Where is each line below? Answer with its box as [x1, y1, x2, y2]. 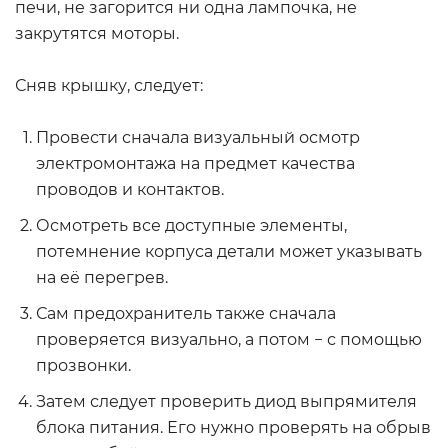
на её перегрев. [36, 268, 168, 287]
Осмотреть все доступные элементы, [36, 216, 347, 235]
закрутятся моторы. [15, 24, 179, 43]
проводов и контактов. [36, 180, 224, 199]
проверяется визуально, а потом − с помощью [36, 330, 422, 349]
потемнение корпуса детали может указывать [36, 242, 422, 261]
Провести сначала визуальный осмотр [36, 128, 360, 147]
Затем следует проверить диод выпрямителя [36, 392, 417, 411]
